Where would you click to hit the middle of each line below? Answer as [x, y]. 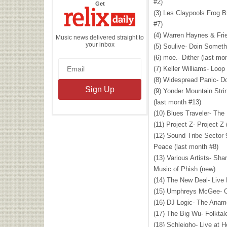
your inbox [100, 44]
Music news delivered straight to [100, 37]
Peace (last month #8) [186, 147]
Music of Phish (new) [184, 169]
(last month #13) [177, 102]
